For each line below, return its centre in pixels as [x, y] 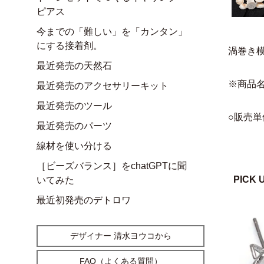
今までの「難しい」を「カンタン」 [112, 31]
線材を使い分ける [74, 146]
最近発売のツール [74, 105]
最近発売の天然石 [74, 65]
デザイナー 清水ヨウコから [121, 235]
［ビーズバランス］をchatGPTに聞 [112, 166]
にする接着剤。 [70, 45]
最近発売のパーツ [74, 126]
